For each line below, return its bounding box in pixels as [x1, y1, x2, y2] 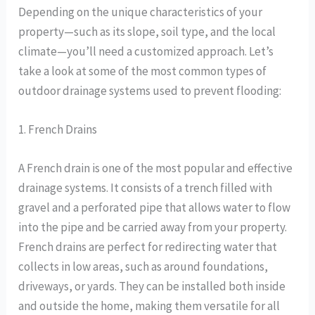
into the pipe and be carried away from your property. [18, 219, 288, 236]
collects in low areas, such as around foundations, [18, 259, 269, 275]
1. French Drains [18, 122, 98, 138]
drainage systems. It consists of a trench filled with [18, 180, 273, 196]
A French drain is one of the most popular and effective [18, 160, 293, 176]
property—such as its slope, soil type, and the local [18, 23, 276, 39]
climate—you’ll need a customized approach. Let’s [18, 43, 274, 59]
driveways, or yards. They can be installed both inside [18, 278, 286, 295]
